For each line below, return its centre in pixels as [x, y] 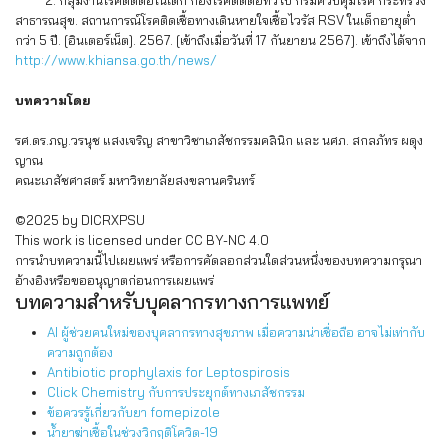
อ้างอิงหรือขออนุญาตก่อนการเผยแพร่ [114, 280]
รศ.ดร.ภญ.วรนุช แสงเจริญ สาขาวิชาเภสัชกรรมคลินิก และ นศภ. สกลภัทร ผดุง [219, 140]
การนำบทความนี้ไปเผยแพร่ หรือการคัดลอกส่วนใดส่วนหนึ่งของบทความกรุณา [218, 260]
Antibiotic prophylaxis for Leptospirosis [168, 372]
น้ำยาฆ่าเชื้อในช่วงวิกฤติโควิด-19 [132, 432]
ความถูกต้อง [80, 352]
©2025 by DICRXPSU [80, 220]
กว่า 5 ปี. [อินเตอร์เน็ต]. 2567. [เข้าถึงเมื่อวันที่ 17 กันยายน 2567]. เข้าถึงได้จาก [220, 40]
